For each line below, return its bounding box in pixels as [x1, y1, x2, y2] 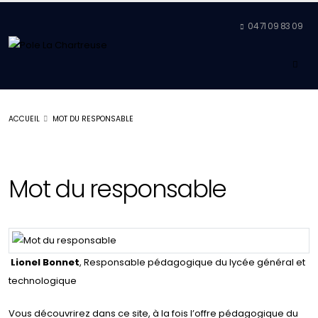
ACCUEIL [9, 114, 40, 125]
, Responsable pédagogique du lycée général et [79, 256, 305, 270]
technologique [9, 274, 77, 288]
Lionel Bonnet [11, 256, 79, 270]
